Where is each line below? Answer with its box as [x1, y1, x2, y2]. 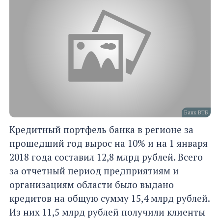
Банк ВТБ [184, 109, 208, 116]
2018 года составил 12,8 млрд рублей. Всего [9, 151, 203, 164]
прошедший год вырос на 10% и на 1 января [9, 137, 208, 150]
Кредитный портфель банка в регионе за [9, 123, 193, 136]
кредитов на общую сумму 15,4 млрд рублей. [9, 192, 210, 205]
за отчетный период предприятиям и [9, 165, 179, 177]
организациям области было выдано [9, 178, 174, 191]
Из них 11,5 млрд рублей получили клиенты [9, 206, 205, 219]
